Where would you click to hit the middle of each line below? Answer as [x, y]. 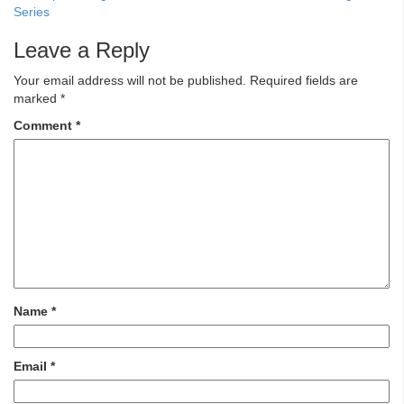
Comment [45, 126]
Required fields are [304, 81]
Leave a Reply [82, 50]
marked [37, 99]
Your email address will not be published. [130, 81]
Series [32, 12]
